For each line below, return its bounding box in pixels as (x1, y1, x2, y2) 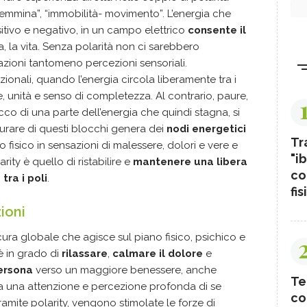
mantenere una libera (133, 155, 247, 168)
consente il (188, 23, 246, 36)
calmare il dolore (112, 247, 203, 260)
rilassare (62, 247, 108, 260)
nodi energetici (167, 122, 246, 135)
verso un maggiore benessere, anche (33, 263, 217, 276)
